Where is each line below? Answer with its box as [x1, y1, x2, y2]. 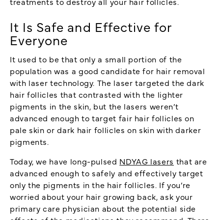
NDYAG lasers [119, 155, 174, 166]
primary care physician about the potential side [10, 202, 196, 214]
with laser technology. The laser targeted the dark [10, 77, 205, 88]
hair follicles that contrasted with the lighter [10, 88, 184, 100]
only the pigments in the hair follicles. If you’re [10, 179, 191, 190]
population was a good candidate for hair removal [10, 65, 205, 76]
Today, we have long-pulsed [10, 155, 120, 166]
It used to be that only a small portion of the [10, 53, 182, 64]
